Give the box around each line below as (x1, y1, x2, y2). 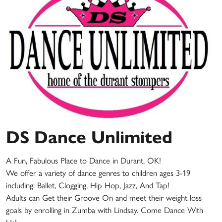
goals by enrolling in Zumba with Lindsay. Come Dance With (6, 203, 203, 216)
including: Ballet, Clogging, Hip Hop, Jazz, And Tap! (6, 178, 169, 191)
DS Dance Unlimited (6, 123, 172, 148)
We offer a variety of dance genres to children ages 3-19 (6, 166, 190, 178)
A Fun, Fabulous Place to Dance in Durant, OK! (6, 154, 161, 166)
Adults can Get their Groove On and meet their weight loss (6, 191, 202, 203)
